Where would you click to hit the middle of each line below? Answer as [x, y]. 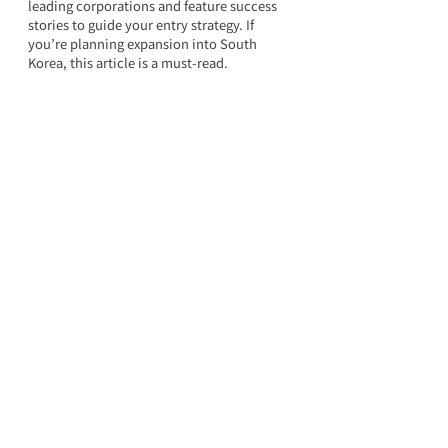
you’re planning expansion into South [144, 43]
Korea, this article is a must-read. [128, 62]
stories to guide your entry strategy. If [142, 24]
